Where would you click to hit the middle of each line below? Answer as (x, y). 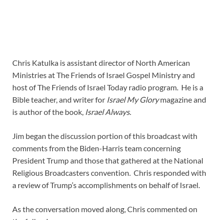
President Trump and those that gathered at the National (108, 161)
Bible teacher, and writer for (59, 100)
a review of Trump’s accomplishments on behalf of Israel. (106, 185)
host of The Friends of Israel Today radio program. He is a (108, 87)
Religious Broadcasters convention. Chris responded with (109, 173)
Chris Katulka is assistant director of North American (101, 63)
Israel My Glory (133, 100)
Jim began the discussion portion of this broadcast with (105, 136)
